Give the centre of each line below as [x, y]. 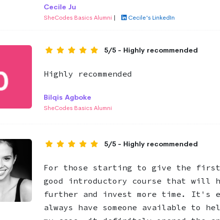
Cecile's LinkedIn [151, 18]
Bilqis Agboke [67, 97]
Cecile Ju [60, 7]
